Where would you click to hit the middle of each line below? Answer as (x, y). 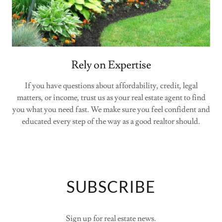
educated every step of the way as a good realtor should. (111, 122)
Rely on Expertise (111, 65)
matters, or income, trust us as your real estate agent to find (111, 98)
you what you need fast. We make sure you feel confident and (111, 110)
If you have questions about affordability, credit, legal (111, 86)
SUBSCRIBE (111, 187)
